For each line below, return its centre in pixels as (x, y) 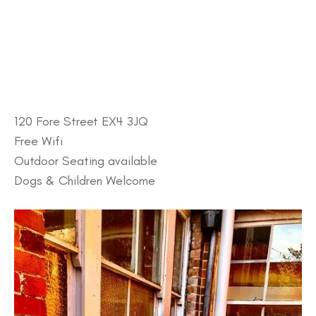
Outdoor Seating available (86, 160)
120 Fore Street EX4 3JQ (81, 121)
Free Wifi (38, 141)
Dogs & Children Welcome (85, 180)
